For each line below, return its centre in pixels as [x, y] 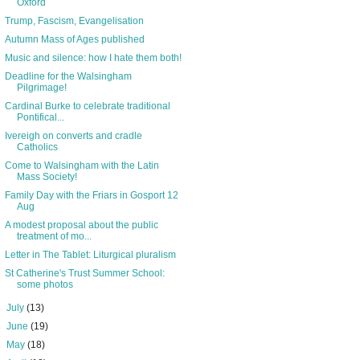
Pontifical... [40, 118]
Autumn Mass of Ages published [74, 40]
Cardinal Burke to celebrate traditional [87, 106]
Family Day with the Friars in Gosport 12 [91, 196]
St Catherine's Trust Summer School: [84, 274]
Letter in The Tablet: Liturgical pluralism [90, 255]
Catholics [37, 147]
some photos [45, 285]
